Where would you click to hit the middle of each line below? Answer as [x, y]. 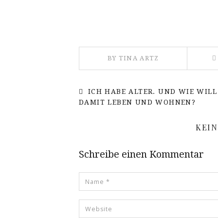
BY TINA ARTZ [133, 58]
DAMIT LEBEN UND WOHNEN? [137, 102]
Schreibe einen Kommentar [141, 154]
